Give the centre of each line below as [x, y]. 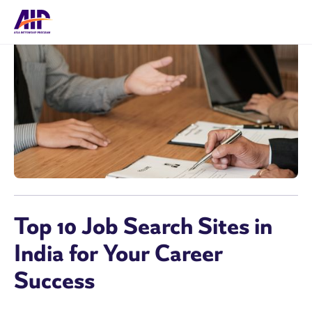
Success [54, 280]
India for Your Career [118, 253]
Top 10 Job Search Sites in [143, 226]
